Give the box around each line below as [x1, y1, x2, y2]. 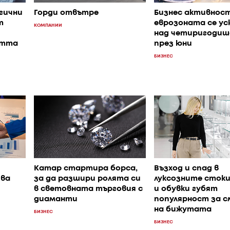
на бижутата [154, 206, 212, 213]
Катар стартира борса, [34, 165, 138, 172]
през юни [154, 40, 192, 47]
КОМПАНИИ [34, 23, 62, 28]
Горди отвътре [34, 9, 99, 16]
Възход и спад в [154, 165, 219, 172]
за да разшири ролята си [34, 175, 141, 182]
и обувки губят [154, 185, 218, 193]
